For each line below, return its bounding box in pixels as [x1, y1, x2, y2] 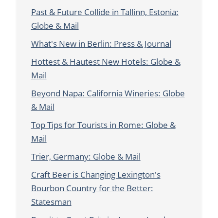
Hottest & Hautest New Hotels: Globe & [31, 56, 181, 68]
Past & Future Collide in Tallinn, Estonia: [31, 6, 179, 18]
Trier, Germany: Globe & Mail [31, 151, 141, 163]
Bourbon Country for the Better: [31, 182, 153, 194]
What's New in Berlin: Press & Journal [31, 38, 171, 50]
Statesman [31, 196, 72, 208]
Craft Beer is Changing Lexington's [31, 169, 161, 181]
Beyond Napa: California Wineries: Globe [31, 88, 185, 99]
